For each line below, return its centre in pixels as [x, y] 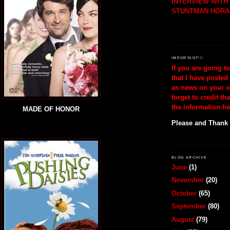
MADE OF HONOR [51, 109]
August [183, 219]
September [189, 206]
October [184, 193]
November [188, 180]
